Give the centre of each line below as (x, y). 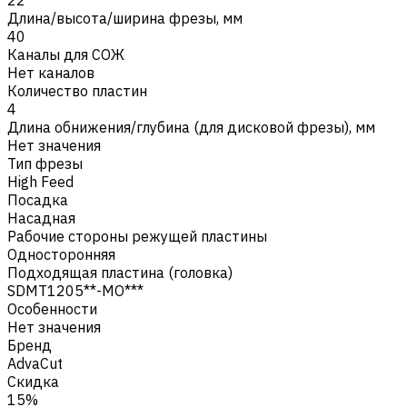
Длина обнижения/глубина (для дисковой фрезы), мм (191, 127)
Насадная (41, 218)
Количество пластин (77, 90)
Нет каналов (51, 72)
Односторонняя (61, 254)
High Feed (40, 181)
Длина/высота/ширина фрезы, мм (125, 18)
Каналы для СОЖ (66, 54)
